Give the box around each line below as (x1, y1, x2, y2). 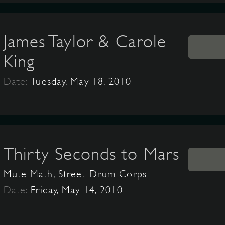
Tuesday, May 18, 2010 (31, 76, 131, 87)
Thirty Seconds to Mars (3, 144, 180, 164)
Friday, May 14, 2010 (31, 184, 123, 196)
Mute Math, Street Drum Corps (3, 168, 147, 180)
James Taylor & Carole (3, 31, 167, 51)
